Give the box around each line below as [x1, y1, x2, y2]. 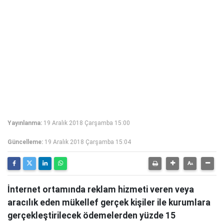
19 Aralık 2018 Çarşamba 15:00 [43, 119, 130, 126]
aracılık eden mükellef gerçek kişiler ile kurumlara [7, 197, 210, 207]
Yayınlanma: [7, 119, 42, 126]
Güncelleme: [7, 138, 43, 145]
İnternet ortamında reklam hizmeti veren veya [7, 184, 194, 194]
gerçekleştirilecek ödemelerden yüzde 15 [7, 210, 175, 220]
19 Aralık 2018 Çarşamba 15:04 [44, 138, 131, 145]
